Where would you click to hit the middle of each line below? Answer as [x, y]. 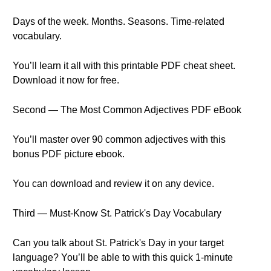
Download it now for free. [66, 80]
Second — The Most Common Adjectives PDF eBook [127, 110]
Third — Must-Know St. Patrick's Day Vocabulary [117, 213]
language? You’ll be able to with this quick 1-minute [123, 257]
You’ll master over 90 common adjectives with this [119, 139]
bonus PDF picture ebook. [69, 154]
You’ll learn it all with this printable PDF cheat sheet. [124, 66]
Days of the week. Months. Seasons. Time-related [119, 21]
